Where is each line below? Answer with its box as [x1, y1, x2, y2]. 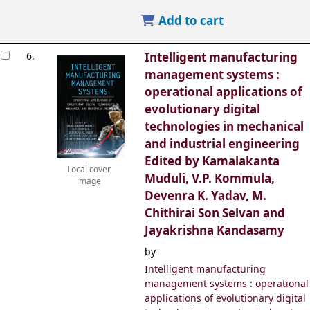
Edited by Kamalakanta [144, 153, 280, 171]
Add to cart [155, 12, 224, 30]
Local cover [66, 164, 111, 176]
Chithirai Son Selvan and [144, 205, 285, 223]
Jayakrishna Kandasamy [144, 222, 284, 240]
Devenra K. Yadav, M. [144, 188, 266, 206]
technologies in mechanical [144, 118, 304, 136]
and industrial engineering [144, 136, 300, 154]
